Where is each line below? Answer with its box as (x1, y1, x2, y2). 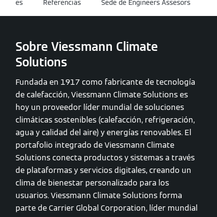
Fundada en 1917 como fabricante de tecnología (15, 77, 195, 87)
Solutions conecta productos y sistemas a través (15, 153, 195, 163)
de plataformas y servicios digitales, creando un (15, 165, 191, 175)
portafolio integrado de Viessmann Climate (15, 140, 174, 150)
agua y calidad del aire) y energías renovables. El (15, 127, 191, 138)
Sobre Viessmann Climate (15, 39, 158, 54)
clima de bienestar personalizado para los (15, 178, 169, 188)
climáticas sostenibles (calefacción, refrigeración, (15, 115, 195, 125)
